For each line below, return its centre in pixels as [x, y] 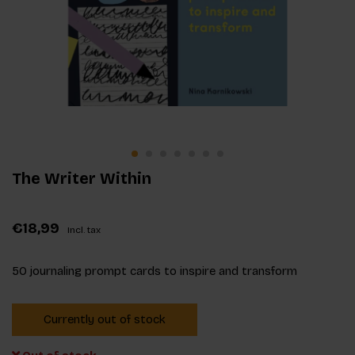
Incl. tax [84, 229]
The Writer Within [82, 178]
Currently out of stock [105, 319]
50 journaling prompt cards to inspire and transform [155, 271]
